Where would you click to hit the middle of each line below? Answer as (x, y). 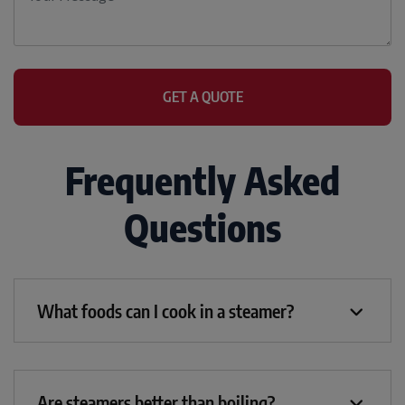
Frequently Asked (202, 180)
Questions (202, 227)
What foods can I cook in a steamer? (165, 311)
